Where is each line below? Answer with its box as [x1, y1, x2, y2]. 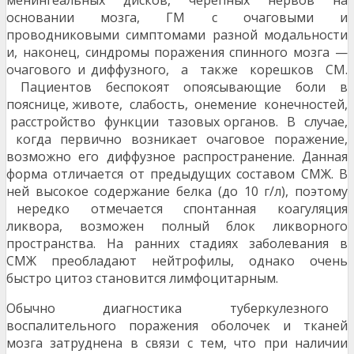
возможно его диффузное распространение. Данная [6, 148, 348, 166]
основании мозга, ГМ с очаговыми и [6, 9, 348, 27]
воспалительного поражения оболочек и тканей [6, 317, 348, 335]
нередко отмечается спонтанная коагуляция [6, 200, 348, 218]
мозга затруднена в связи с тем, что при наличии [6, 334, 348, 352]
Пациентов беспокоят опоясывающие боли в [6, 78, 348, 96]
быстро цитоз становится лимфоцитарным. [6, 269, 278, 288]
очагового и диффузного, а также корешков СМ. [6, 61, 348, 79]
